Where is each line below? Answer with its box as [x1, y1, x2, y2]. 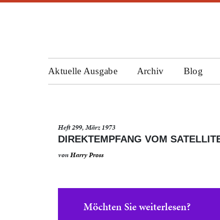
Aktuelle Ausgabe [48, 66, 117, 76]
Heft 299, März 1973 [58, 123, 115, 132]
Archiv [137, 66, 164, 76]
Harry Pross [70, 150, 104, 160]
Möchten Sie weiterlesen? [83, 199, 191, 214]
